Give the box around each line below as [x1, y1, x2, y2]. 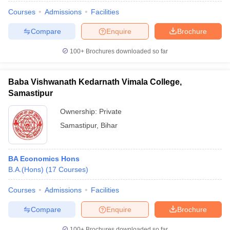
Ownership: [60, 107, 99, 116]
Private [99, 107, 122, 116]
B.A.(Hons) [8, 165, 44, 174]
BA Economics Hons [8, 155, 80, 163]
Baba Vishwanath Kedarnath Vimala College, [8, 78, 182, 86]
